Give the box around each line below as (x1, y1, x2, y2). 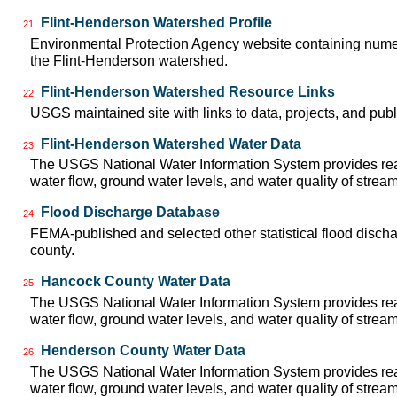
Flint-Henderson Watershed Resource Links (41, 83, 335, 99)
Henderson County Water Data (41, 342, 245, 358)
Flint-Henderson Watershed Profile (41, 15, 272, 30)
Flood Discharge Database (41, 205, 220, 221)
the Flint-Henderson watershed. (30, 52, 228, 68)
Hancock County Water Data (41, 274, 230, 290)
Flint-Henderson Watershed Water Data (41, 136, 301, 152)
